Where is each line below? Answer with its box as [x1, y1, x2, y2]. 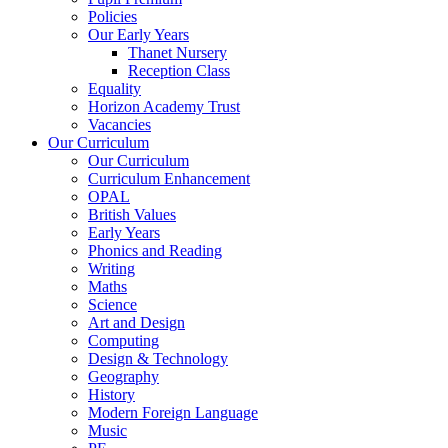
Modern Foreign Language [88, 403, 258, 421]
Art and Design [88, 313, 185, 331]
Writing [88, 259, 135, 277]
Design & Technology [88, 349, 228, 367]
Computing [88, 331, 159, 349]
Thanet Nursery [128, 43, 227, 61]
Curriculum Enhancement [88, 169, 250, 187]
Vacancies [88, 115, 151, 133]
